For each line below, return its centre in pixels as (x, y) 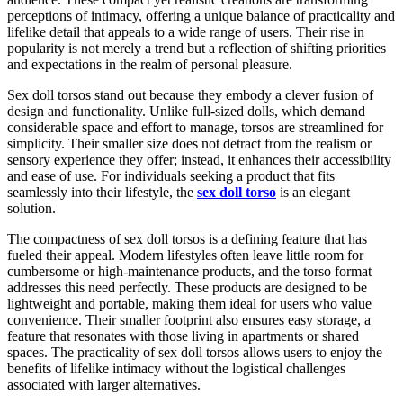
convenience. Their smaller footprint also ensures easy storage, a (189, 319)
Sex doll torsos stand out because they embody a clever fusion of (190, 94)
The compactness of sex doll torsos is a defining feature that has (187, 238)
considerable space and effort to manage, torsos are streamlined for (195, 127)
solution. (31, 208)
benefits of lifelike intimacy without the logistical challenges (176, 368)
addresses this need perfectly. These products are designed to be (187, 287)
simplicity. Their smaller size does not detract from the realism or (189, 143)
